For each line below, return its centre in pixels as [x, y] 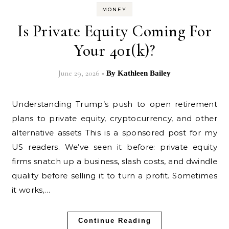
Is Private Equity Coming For [114, 31]
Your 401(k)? [114, 50]
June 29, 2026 [79, 73]
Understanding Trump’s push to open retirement [15, 104]
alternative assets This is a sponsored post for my [114, 133]
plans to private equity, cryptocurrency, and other [114, 118]
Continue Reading [114, 221]
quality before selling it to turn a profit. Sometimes [114, 176]
